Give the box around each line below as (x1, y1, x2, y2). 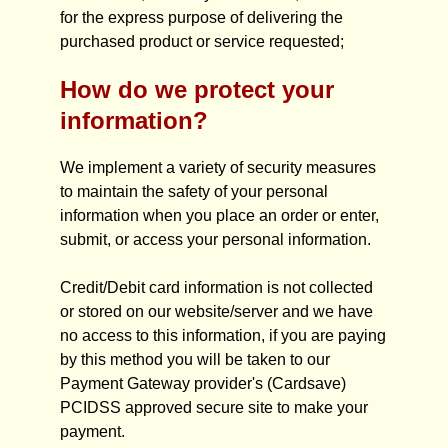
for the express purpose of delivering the (60, 9, 343, 26)
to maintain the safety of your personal (60, 183, 328, 200)
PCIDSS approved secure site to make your (60, 399, 368, 416)
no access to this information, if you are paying (60, 327, 386, 344)
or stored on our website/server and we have (60, 303, 373, 320)
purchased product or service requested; (60, 33, 344, 50)
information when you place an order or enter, (60, 207, 379, 224)
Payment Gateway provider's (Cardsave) (60, 375, 346, 392)
